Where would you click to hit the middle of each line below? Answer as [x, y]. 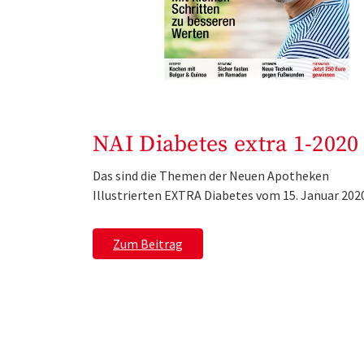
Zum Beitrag [148, 243]
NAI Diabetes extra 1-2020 [226, 144]
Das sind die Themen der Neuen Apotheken [211, 175]
